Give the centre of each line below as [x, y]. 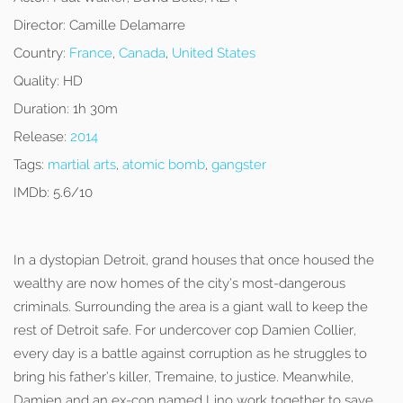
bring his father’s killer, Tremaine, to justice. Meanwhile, [184, 377]
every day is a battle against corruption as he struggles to [190, 354]
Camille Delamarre [125, 25]
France [91, 53]
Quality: [36, 81]
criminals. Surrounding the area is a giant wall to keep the [191, 307]
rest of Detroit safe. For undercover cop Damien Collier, [185, 330]
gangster [239, 165]
